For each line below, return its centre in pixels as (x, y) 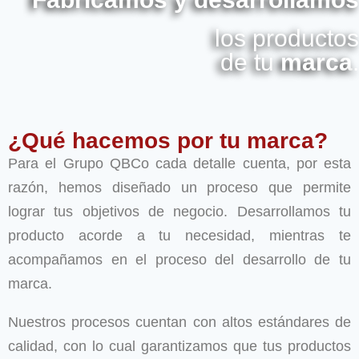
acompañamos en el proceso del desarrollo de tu (179, 260)
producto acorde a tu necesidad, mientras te (179, 236)
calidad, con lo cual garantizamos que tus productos (179, 346)
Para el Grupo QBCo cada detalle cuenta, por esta (179, 163)
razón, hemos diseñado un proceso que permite (179, 188)
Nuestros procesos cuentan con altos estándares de (179, 322)
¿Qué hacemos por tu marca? (168, 141)
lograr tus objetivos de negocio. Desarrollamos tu (179, 212)
